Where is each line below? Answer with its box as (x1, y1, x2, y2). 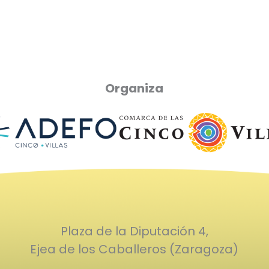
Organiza (105, 79, 164, 97)
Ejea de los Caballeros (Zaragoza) (30, 241, 239, 258)
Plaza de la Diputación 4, (60, 223, 208, 240)
